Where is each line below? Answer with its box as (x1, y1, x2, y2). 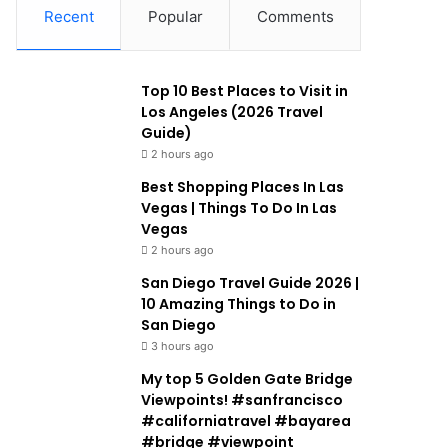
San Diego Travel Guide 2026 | (141, 272, 360, 293)
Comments (256, 6, 334, 26)
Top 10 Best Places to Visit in (141, 80, 349, 101)
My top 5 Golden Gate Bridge (141, 368, 354, 389)
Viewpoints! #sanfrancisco (141, 389, 344, 410)
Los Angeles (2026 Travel (141, 101, 324, 122)
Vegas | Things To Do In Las (141, 197, 338, 218)
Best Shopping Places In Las (141, 176, 345, 197)
